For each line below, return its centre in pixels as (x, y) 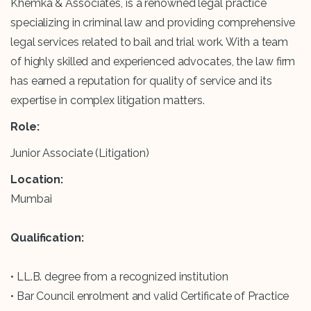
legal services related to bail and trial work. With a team (150, 42)
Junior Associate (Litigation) (80, 153)
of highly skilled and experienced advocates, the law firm (153, 62)
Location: (37, 180)
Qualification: (47, 238)
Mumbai (33, 199)
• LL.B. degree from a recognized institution (119, 277)
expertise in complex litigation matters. (108, 101)
